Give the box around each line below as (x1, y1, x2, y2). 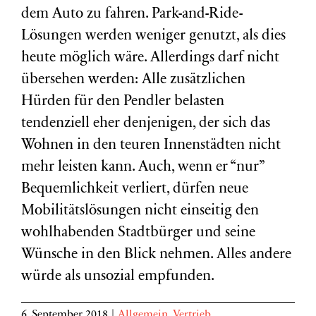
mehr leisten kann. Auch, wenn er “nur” (21, 160, 264, 175)
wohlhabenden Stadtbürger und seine (21, 226, 255, 241)
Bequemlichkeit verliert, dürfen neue (21, 182, 248, 197)
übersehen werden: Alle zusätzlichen (21, 73, 245, 87)
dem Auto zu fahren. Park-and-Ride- (21, 7, 243, 22)
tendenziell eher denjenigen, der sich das (21, 116, 270, 131)
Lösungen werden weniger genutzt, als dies (21, 29, 286, 44)
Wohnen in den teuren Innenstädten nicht (21, 138, 281, 153)
